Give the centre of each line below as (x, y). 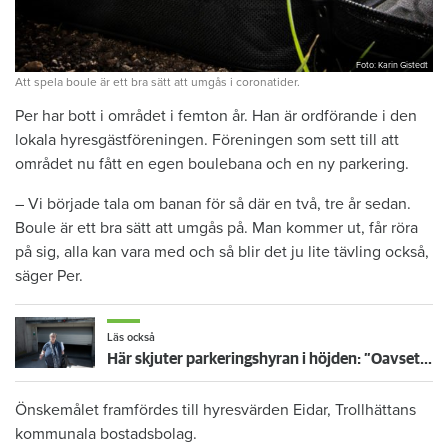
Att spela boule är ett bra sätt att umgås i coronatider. (157, 82)
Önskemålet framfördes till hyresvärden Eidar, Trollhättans (215, 409)
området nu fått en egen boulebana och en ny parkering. (212, 164)
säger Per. (49, 276)
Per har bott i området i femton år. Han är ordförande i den (216, 116)
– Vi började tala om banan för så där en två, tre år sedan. (213, 204)
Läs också (131, 338)
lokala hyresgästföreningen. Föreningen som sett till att (207, 140)
